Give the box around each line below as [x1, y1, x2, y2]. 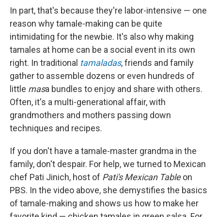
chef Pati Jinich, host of [10, 171, 102, 182]
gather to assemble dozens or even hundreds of [10, 70, 195, 81]
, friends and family [121, 57, 194, 68]
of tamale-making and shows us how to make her [10, 198, 199, 208]
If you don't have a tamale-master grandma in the [10, 145, 197, 156]
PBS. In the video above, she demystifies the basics [10, 185, 207, 195]
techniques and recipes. [10, 123, 102, 133]
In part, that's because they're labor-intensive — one [10, 5, 207, 15]
